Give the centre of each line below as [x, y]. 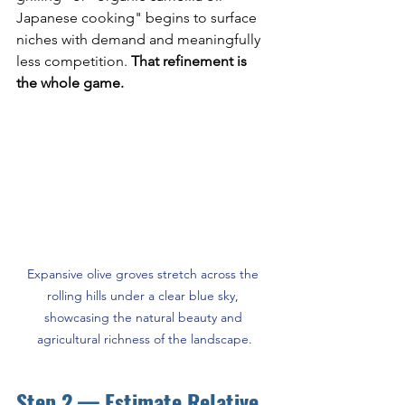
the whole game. [70, 82]
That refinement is [191, 61]
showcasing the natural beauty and [145, 317]
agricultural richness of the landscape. [145, 339]
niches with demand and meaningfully [140, 39]
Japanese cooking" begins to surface [138, 17]
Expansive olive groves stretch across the [145, 273]
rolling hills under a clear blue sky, [145, 295]
